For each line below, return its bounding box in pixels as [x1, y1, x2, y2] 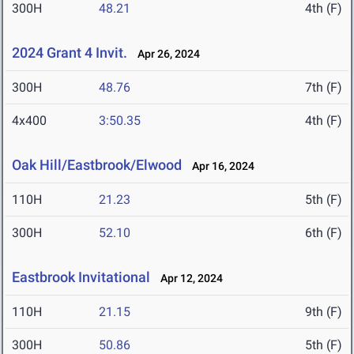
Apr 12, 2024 [153, 272, 223, 285]
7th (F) [305, 80, 342, 96]
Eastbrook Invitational [12, 269, 150, 286]
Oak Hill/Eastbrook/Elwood [12, 156, 182, 174]
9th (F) [305, 304, 342, 320]
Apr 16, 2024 [185, 160, 254, 173]
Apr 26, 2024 [130, 47, 200, 61]
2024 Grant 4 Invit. [12, 44, 127, 62]
